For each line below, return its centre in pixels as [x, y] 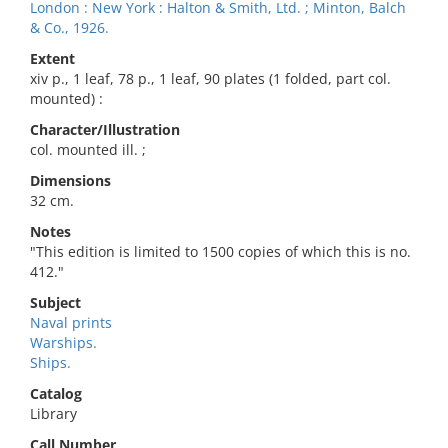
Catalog [56, 393]
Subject [55, 302]
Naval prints [71, 322]
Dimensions [70, 180]
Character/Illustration [105, 129]
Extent [52, 58]
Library [53, 413]
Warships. [63, 342]
